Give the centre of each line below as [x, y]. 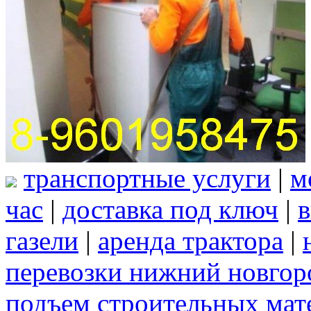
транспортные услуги [147, 178]
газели [42, 241]
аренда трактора [191, 241]
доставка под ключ [170, 210]
